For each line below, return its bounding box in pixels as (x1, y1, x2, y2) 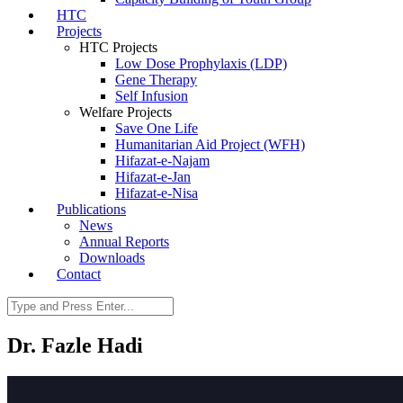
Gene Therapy (115, 72, 197, 87)
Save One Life (115, 121, 198, 136)
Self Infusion (115, 88, 188, 103)
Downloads (79, 250, 145, 265)
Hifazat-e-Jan (115, 169, 191, 184)
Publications (57, 201, 126, 217)
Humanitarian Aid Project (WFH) (115, 137, 305, 152)
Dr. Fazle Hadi (7, 333, 143, 357)
